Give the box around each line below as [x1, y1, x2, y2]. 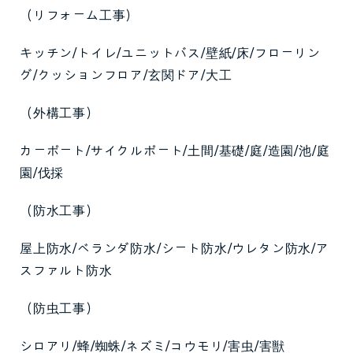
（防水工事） [20, 205, 99, 217]
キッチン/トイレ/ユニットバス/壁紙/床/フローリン [20, 47, 321, 60]
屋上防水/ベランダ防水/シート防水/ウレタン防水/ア [20, 243, 329, 255]
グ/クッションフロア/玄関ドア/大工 [20, 69, 232, 82]
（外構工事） [20, 107, 99, 120]
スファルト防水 [20, 265, 113, 277]
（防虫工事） [20, 303, 99, 315]
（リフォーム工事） [20, 9, 139, 22]
